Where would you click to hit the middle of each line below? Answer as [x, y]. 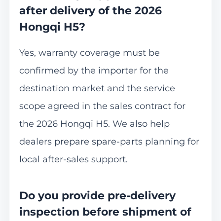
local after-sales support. [73, 159]
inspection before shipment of [105, 212]
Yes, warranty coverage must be [89, 53]
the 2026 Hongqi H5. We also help [94, 124]
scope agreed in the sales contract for [102, 106]
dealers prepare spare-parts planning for [109, 141]
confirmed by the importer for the [94, 70]
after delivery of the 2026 [90, 11]
